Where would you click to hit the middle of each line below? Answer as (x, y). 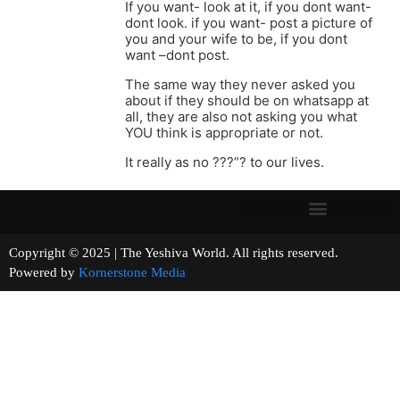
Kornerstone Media (132, 273)
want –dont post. (177, 55)
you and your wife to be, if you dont (236, 39)
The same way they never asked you (240, 85)
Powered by (44, 273)
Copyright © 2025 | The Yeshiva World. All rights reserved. (199, 253)
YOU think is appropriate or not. (224, 133)
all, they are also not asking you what (241, 117)
